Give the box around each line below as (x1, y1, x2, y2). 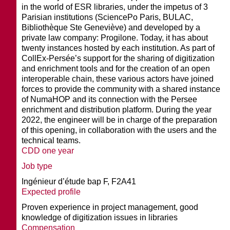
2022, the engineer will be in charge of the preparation (22, 115, 218, 124)
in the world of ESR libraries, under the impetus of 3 (22, 2, 208, 11)
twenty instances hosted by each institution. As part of (22, 43, 215, 52)
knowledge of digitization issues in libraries (22, 213, 178, 222)
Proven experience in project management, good (22, 202, 199, 212)
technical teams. (22, 136, 81, 145)
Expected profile (22, 187, 81, 196)
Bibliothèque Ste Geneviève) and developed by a (22, 23, 201, 32)
